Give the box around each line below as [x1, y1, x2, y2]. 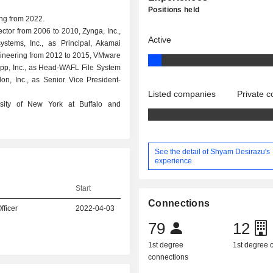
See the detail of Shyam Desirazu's [155, 147, 271, 156]
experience [155, 156, 193, 165]
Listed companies [148, 89, 216, 99]
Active [148, 35, 172, 44]
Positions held [148, 5, 200, 14]
